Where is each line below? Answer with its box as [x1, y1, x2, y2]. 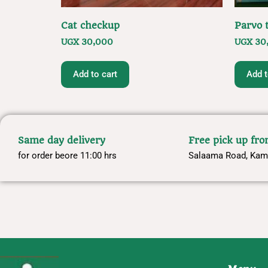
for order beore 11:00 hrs [18, 150, 117, 161]
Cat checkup [61, 20, 120, 31]
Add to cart [73, 68, 117, 80]
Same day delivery [18, 134, 105, 146]
